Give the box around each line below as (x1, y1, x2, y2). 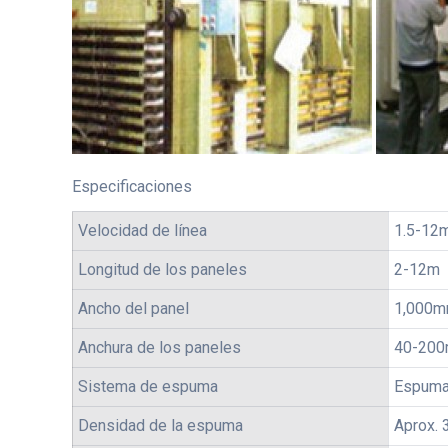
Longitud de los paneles (78, 260, 247, 279)
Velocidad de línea (78, 221, 207, 240)
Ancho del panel (78, 299, 189, 318)
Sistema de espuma (78, 377, 218, 396)
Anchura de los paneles (78, 338, 241, 357)
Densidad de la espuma (78, 416, 243, 435)
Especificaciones (72, 177, 192, 196)
